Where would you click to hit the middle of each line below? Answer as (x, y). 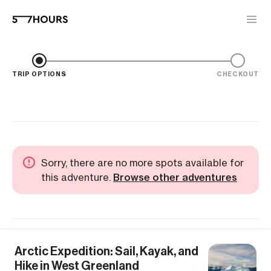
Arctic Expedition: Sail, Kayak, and (106, 251)
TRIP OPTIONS (39, 74)
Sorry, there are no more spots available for (142, 163)
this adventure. (77, 177)
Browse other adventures (175, 177)
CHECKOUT (238, 74)
